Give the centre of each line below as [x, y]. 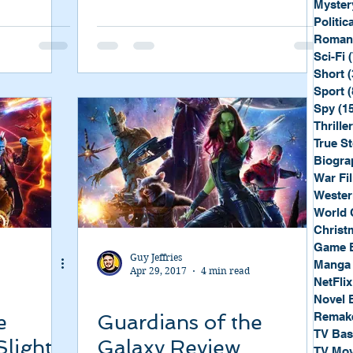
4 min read [225, 271]
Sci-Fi [329, 56]
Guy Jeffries [156, 257]
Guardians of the [180, 322]
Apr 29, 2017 [158, 271]
